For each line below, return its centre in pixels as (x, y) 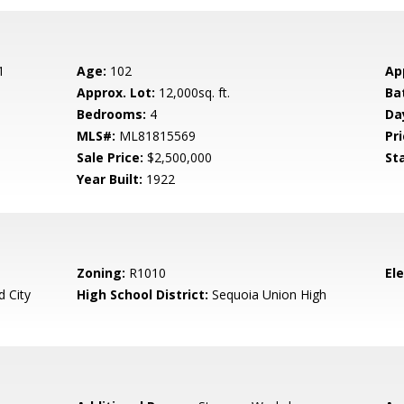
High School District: (143, 294)
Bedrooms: (112, 114)
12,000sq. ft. (193, 92)
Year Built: (110, 179)
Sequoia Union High (268, 294)
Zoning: (101, 273)
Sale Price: (110, 157)
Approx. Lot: (116, 92)
